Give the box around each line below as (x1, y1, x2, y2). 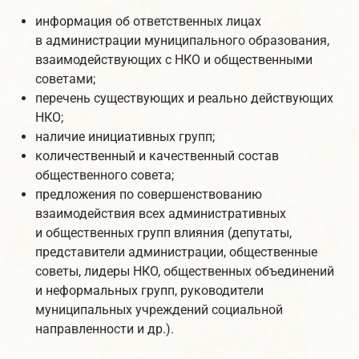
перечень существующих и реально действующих (35, 91, 333, 106)
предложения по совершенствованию (35, 187, 262, 202)
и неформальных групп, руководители (35, 283, 264, 298)
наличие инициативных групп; (35, 129, 215, 144)
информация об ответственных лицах (35, 14, 261, 29)
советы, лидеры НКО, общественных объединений (35, 264, 334, 279)
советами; (35, 71, 95, 87)
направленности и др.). (35, 321, 174, 337)
